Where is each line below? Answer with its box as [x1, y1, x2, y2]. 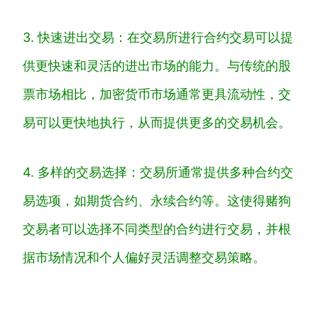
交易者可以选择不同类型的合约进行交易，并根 [23, 221, 291, 236]
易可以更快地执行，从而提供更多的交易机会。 [23, 114, 291, 130]
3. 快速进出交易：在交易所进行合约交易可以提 [23, 29, 293, 45]
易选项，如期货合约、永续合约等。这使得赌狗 [23, 192, 291, 208]
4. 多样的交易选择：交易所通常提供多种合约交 [23, 164, 293, 180]
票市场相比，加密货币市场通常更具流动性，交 [23, 86, 291, 102]
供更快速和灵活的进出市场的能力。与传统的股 [23, 57, 291, 73]
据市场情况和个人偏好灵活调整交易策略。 [23, 249, 265, 265]
